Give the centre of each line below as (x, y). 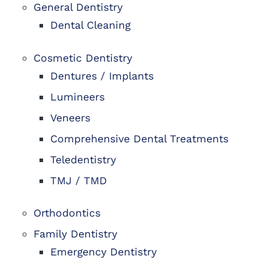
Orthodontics (67, 213)
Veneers (71, 118)
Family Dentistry (76, 234)
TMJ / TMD (79, 180)
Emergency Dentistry (104, 252)
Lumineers (78, 97)
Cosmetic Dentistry (83, 58)
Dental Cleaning (91, 25)
